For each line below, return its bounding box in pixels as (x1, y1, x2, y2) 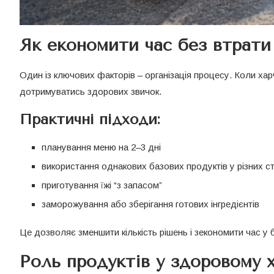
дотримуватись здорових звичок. (20, 86, 161, 97)
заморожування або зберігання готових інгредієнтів (42, 198, 259, 209)
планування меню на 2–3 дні (42, 141, 161, 152)
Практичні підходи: (20, 110, 160, 128)
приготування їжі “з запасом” (42, 179, 162, 190)
